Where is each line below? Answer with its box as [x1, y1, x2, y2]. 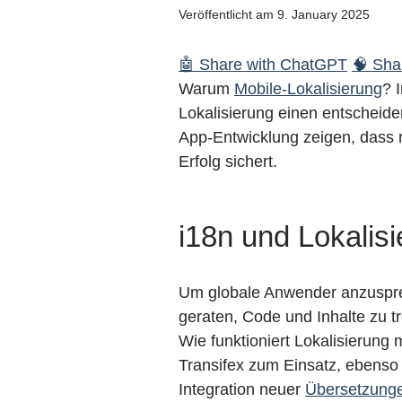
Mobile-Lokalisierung [234, 80, 382, 98]
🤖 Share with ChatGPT [179, 56, 347, 74]
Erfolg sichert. [179, 153, 277, 170]
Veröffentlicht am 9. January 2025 [179, 7, 370, 22]
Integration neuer [179, 380, 305, 398]
